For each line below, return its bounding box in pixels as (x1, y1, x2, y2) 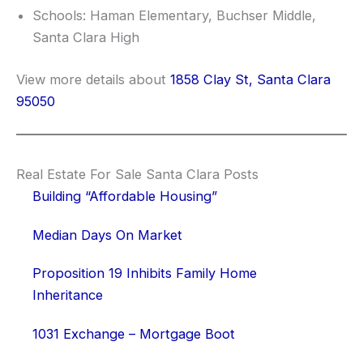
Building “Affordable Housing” (32, 188, 217, 205)
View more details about (16, 70, 170, 88)
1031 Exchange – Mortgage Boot (32, 325, 235, 342)
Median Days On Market (32, 226, 182, 243)
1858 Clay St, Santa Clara (170, 70, 331, 88)
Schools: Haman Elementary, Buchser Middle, (32, 7, 316, 24)
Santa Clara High (32, 29, 139, 46)
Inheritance (32, 287, 103, 304)
